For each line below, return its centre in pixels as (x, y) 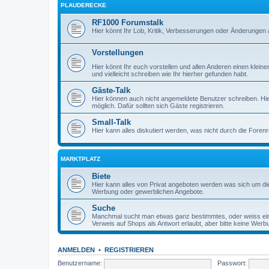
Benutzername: (80, 263)
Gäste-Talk (111, 90)
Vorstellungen (118, 52)
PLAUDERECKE (83, 5)
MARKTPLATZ (80, 159)
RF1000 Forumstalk (128, 22)
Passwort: (232, 263)
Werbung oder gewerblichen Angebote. (148, 191)
